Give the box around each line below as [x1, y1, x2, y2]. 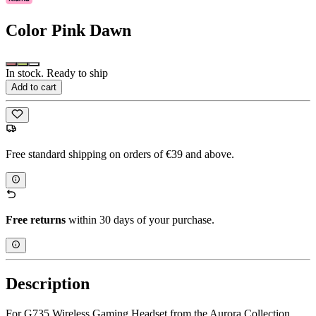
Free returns [6, 213, 66, 226]
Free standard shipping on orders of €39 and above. [6, 148, 234, 161]
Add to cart [11, 82, 56, 93]
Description [6, 274, 90, 293]
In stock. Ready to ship [6, 67, 108, 80]
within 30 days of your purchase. [66, 213, 214, 226]
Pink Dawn [51, 21, 131, 40]
